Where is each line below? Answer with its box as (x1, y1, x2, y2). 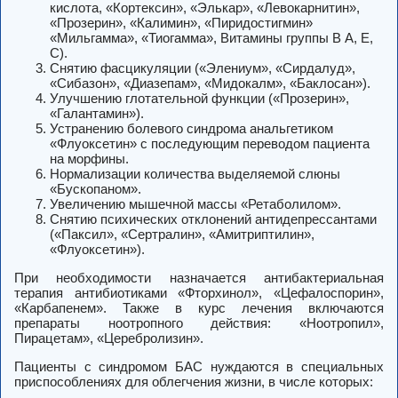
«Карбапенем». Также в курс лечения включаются (14, 300, 384, 316)
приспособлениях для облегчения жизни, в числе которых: (14, 374, 373, 390)
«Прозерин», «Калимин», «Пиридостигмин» (50, 15, 313, 31)
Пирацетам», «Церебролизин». (14, 330, 203, 346)
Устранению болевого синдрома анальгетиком (50, 121, 333, 137)
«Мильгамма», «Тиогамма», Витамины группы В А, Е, (50, 30, 373, 46)
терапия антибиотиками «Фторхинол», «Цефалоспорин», (14, 285, 384, 301)
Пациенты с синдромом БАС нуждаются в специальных (14, 359, 384, 375)
